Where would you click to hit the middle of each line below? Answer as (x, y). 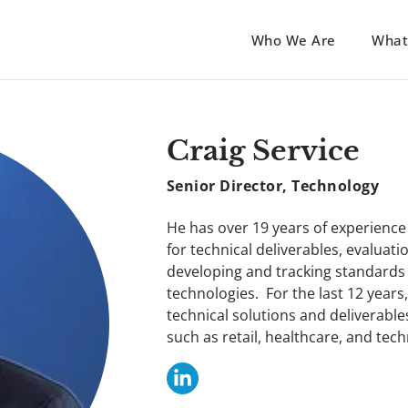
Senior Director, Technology (273, 186)
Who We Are (293, 40)
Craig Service (263, 151)
